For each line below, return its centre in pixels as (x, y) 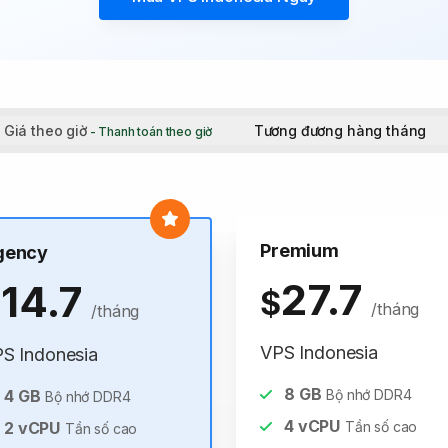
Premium (299, 250)
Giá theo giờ (45, 130)
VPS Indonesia (319, 352)
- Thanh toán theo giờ (151, 131)
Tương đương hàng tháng (340, 130)
